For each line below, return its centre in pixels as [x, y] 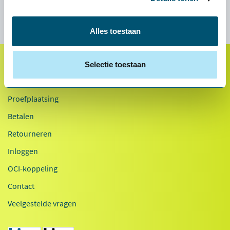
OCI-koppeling [33, 169]
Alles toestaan [115, 31]
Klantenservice [40, 81]
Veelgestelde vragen [42, 204]
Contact [21, 186]
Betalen [21, 116]
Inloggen [23, 151]
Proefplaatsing [33, 99]
